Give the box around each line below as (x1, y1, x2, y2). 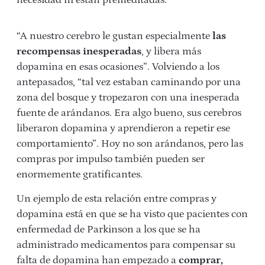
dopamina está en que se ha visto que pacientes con (17, 208, 248, 221)
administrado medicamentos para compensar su (17, 239, 235, 251)
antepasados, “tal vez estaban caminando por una (17, 76, 241, 89)
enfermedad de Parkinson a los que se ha (17, 224, 201, 236)
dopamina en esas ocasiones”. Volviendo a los (17, 61, 219, 73)
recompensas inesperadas (17, 46, 141, 58)
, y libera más (141, 46, 201, 58)
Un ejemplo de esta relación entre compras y (17, 193, 216, 205)
